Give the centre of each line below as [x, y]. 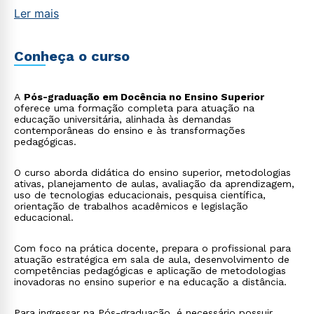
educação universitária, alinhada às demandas [123, 119]
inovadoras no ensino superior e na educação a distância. [150, 282]
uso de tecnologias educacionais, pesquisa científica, [140, 195]
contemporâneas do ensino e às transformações [130, 130]
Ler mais [36, 13]
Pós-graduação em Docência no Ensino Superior [144, 97]
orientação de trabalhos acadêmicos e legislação [131, 206]
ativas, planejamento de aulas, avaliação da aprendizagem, [154, 184]
